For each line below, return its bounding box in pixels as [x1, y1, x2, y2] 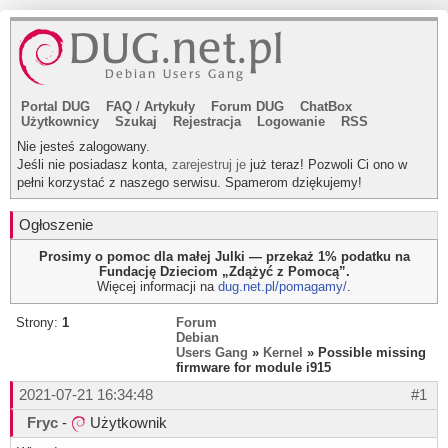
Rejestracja [173, 114, 241, 129]
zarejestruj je [172, 157, 246, 172]
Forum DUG [211, 99, 284, 114]
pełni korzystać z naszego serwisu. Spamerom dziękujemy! [17, 175, 362, 190]
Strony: [16, 315, 62, 330]
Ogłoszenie [19, 216, 93, 233]
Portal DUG [21, 99, 90, 114]
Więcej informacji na [97, 279, 218, 294]
